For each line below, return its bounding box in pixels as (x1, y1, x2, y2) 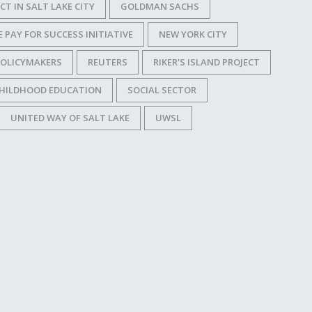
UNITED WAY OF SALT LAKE (10, 111, 130, 124)
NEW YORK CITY (159, 28, 227, 40)
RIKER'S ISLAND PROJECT (153, 56, 260, 68)
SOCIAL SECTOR (127, 84, 196, 96)
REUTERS (88, 56, 127, 68)
